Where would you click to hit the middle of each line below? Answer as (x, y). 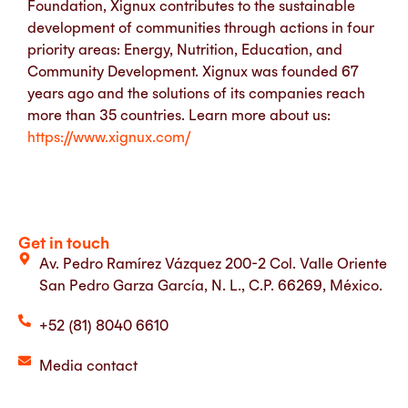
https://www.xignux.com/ (109, 137)
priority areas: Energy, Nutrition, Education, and (185, 50)
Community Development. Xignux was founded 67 (193, 71)
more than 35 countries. (108, 115)
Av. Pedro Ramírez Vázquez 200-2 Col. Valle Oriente (213, 264)
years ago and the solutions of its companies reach (196, 93)
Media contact (88, 366)
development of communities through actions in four (201, 28)
